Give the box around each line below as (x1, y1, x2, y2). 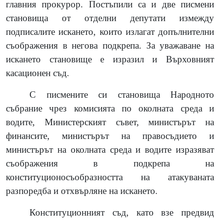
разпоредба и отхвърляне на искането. (6, 185, 158, 196)
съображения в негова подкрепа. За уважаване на (6, 40, 214, 51)
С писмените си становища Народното (29, 89, 214, 100)
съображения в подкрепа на (6, 158, 214, 168)
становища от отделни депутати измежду (6, 12, 214, 23)
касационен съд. (6, 67, 69, 78)
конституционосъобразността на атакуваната (6, 171, 214, 182)
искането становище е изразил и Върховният (6, 54, 214, 64)
